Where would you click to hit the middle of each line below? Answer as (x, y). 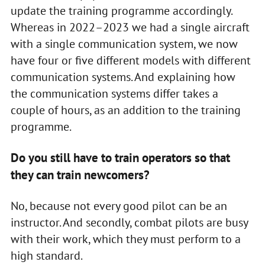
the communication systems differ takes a (114, 93)
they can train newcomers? (80, 174)
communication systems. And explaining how (123, 77)
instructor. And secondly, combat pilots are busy (129, 222)
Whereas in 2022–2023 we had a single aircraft (130, 27)
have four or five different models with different (130, 60)
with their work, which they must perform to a (125, 239)
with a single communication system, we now (124, 43)
